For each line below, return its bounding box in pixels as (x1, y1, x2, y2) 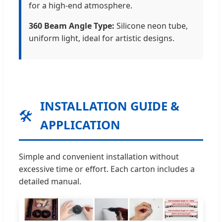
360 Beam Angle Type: (29, 20, 114, 31)
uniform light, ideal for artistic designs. (29, 32, 174, 44)
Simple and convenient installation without (19, 151, 179, 162)
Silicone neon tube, (114, 20, 188, 31)
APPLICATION (40, 116, 120, 133)
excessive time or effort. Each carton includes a (19, 163, 195, 174)
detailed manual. (19, 175, 81, 187)
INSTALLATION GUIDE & (40, 97, 179, 114)
